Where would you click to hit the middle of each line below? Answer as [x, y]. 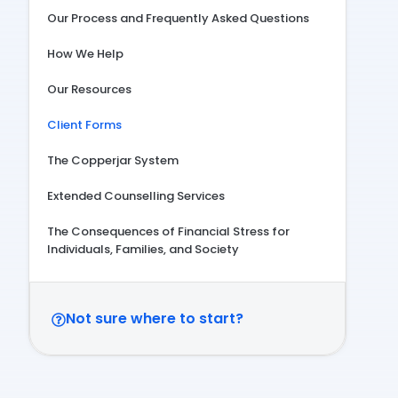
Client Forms [84, 125]
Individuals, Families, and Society [143, 249]
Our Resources [89, 89]
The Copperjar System [113, 160]
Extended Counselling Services [136, 196]
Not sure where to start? [155, 318]
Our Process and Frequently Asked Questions [178, 18]
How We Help [85, 54]
